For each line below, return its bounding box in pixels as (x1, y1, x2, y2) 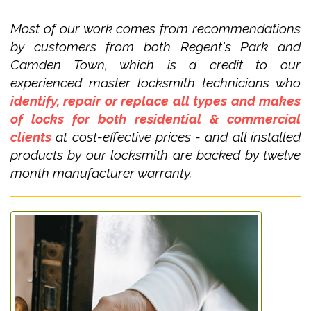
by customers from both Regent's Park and (10, 39, 301, 54)
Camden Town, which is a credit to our (10, 57, 301, 72)
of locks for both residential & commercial (10, 111, 301, 126)
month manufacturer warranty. (10, 165, 192, 180)
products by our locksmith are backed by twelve (10, 147, 301, 162)
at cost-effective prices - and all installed (51, 129, 301, 144)
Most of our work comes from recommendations (10, 21, 301, 36)
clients (10, 129, 51, 144)
